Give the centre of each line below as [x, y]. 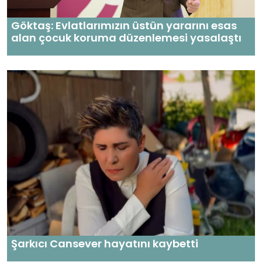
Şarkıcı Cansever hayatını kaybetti [105, 243]
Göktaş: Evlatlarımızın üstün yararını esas [124, 26]
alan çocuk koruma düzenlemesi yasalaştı [126, 38]
